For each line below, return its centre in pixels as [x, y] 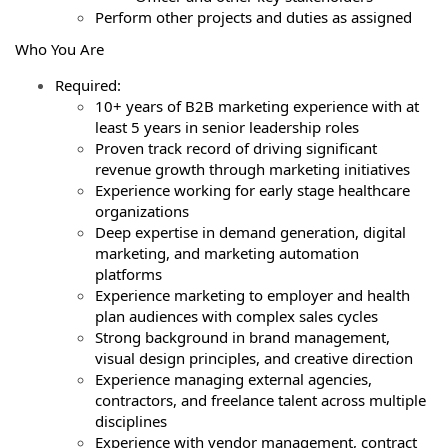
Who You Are [61, 48]
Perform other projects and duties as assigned [255, 17]
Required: [92, 84]
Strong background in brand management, [242, 336]
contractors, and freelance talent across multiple [260, 399]
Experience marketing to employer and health [252, 294]
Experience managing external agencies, [233, 378]
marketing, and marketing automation [227, 252]
